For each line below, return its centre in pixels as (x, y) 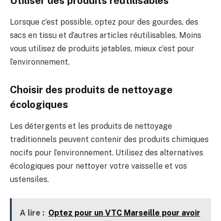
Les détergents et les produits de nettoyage (91, 126)
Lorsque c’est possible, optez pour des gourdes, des (104, 22)
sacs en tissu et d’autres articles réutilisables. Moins (106, 36)
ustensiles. (29, 180)
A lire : (32, 213)
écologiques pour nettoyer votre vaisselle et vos (98, 166)
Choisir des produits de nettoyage (91, 90)
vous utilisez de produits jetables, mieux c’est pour (102, 49)
